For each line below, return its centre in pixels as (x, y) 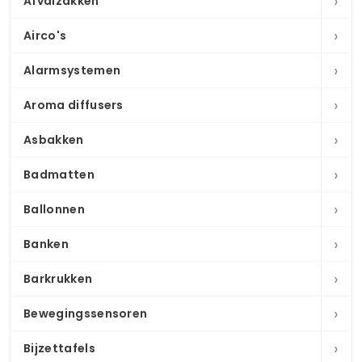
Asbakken (54, 140)
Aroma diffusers (74, 105)
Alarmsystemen (72, 70)
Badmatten (59, 175)
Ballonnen (54, 209)
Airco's (45, 36)
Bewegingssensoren (86, 314)
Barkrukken (58, 279)
